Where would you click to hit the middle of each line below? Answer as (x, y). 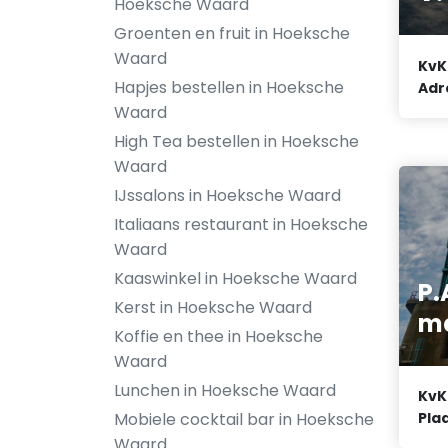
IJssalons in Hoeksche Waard (227, 195)
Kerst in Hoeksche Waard (213, 307)
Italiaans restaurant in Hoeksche (241, 224)
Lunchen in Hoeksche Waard (225, 390)
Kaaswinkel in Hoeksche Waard (235, 278)
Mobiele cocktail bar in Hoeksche (244, 419)
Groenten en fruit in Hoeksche (232, 33)
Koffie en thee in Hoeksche (218, 336)
